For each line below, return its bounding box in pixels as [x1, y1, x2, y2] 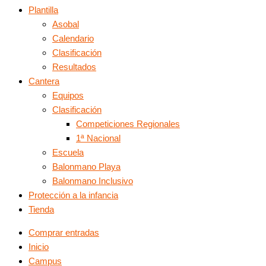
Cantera [28, 76, 59, 86]
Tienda [28, 204, 54, 214]
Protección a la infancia [28, 190, 118, 200]
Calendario [52, 33, 94, 43]
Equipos [52, 90, 84, 100]
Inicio [28, 242, 49, 252]
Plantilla [28, 5, 58, 15]
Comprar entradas [28, 227, 99, 237]
